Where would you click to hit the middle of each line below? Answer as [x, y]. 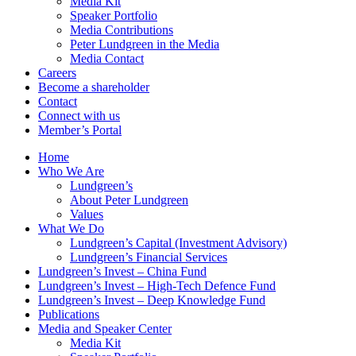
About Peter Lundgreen [129, 200]
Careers [57, 73]
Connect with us [79, 116]
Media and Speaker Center [105, 329]
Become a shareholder [94, 87]
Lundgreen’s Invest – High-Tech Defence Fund [157, 286]
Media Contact [107, 58]
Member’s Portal [80, 130]
